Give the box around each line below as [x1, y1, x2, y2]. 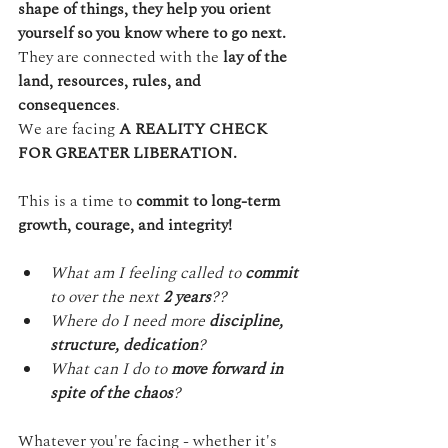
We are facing [18, 116, 119, 141]
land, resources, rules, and [18, 68, 205, 93]
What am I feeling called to [50, 260, 245, 285]
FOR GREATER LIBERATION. [18, 140, 237, 165]
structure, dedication [50, 332, 198, 357]
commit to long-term [136, 188, 284, 213]
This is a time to [18, 188, 136, 213]
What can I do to [50, 356, 171, 381]
